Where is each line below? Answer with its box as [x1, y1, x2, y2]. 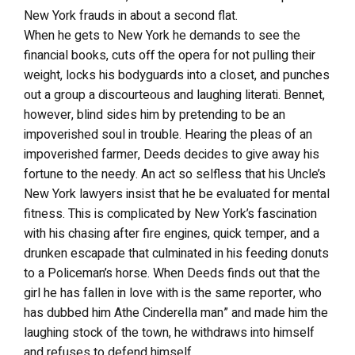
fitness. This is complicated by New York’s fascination [24, 204, 317, 223]
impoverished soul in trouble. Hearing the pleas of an [24, 125, 312, 144]
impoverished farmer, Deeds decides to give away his [24, 145, 319, 164]
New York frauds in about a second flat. [24, 6, 238, 25]
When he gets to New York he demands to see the [24, 26, 300, 45]
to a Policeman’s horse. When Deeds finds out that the [24, 264, 320, 283]
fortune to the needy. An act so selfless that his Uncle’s [24, 165, 326, 184]
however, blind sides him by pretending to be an [24, 105, 285, 124]
